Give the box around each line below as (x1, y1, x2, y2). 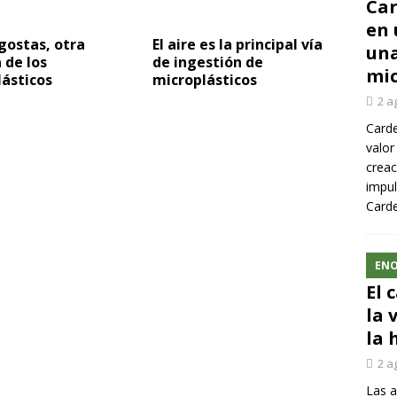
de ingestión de (152, 52, 264, 72)
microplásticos (152, 70, 258, 90)
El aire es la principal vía (152, 35, 323, 54)
